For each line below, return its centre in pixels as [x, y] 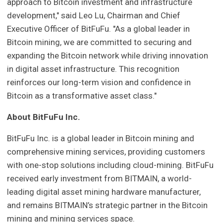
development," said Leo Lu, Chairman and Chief [94, 16]
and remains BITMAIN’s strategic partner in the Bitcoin [108, 205]
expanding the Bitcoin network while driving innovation [108, 56]
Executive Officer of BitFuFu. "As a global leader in [99, 29]
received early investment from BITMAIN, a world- [100, 179]
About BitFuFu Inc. [44, 117]
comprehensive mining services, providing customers [106, 152]
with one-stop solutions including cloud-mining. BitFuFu [111, 165]
